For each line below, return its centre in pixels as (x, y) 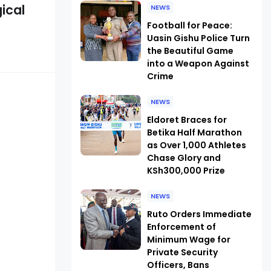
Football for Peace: (189, 25)
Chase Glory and (184, 158)
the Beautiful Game (190, 51)
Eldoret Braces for (187, 120)
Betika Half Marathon (194, 132)
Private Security (182, 252)
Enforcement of (181, 227)
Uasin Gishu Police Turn (198, 38)
